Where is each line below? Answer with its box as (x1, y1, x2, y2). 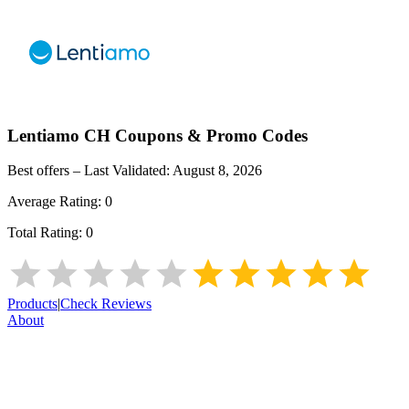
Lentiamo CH (7, 125, 110, 145)
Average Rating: (7, 194, 105, 210)
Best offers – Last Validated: (7, 163, 173, 179)
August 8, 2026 (173, 163, 262, 179)
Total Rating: (7, 225, 86, 241)
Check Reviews (60, 296, 152, 312)
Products (7, 296, 58, 312)
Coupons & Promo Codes (110, 125, 308, 145)
